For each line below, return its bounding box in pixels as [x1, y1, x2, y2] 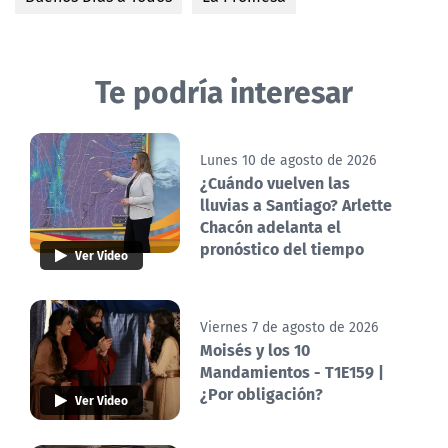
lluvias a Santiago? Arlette [200, 192, 392, 218]
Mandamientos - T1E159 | [200, 359, 384, 385]
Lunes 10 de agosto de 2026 [200, 150, 376, 171]
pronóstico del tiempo [200, 236, 364, 262]
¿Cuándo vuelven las [200, 170, 350, 196]
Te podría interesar [95, 67, 353, 115]
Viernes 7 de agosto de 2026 [200, 317, 378, 338]
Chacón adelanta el [200, 214, 341, 240]
